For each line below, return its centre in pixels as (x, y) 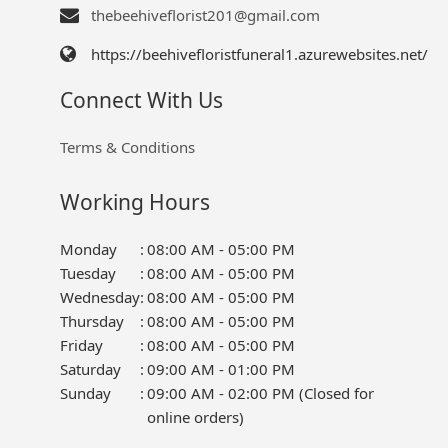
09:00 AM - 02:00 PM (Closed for (260, 393)
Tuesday (87, 273)
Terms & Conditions (127, 146)
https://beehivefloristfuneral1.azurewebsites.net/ (259, 54)
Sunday (85, 393)
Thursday (91, 321)
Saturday (90, 369)
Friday (81, 345)
